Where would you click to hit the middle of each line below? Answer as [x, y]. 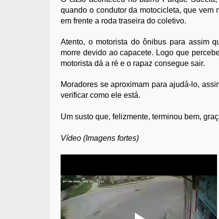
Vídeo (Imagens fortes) [100, 138]
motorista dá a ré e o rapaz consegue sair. [133, 63]
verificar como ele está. [101, 95]
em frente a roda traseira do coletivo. [124, 21]
